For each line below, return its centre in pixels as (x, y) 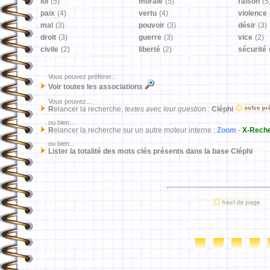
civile (49, 49)
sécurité (252, 49)
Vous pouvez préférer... (78, 77)
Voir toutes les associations (96, 87)
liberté (149, 49)
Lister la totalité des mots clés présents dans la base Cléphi (150, 151)
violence (253, 13)
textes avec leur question (165, 109)
